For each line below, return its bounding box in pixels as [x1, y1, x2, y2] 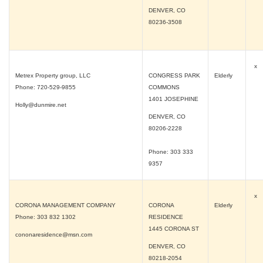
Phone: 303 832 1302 [15, 214, 76, 220]
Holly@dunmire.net [15, 102, 66, 108]
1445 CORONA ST [149, 225, 199, 232]
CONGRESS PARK [149, 72, 200, 79]
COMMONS [149, 84, 180, 90]
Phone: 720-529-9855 [15, 84, 76, 90]
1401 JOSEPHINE [149, 96, 198, 102]
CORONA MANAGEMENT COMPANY [15, 202, 116, 208]
